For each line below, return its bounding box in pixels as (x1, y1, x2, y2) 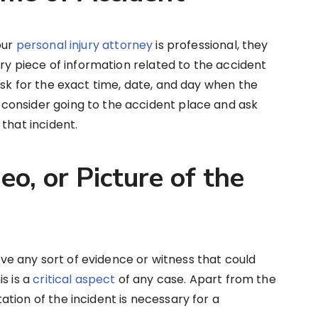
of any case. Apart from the (115, 271, 276, 288)
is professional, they (153, 37, 268, 54)
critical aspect (33, 271, 116, 288)
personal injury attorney (16, 37, 153, 54)
